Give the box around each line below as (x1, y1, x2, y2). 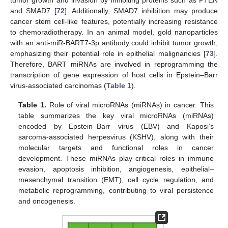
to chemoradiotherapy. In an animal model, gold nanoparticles (10, 27, 218, 36)
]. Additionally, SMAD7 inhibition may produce (64, 6, 218, 15)
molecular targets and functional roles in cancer (18, 144, 214, 152)
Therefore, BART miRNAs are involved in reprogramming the (10, 60, 218, 68)
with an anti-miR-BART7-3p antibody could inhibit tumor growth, (10, 38, 218, 47)
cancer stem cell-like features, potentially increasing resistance (10, 17, 218, 25)
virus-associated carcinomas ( (10, 81, 106, 90)
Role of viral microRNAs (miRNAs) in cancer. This (46, 101, 214, 109)
